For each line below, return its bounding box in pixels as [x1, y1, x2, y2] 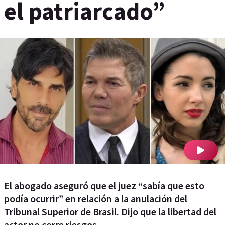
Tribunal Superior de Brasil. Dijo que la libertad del [4, 205, 216, 218]
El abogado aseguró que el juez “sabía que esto [4, 179, 204, 192]
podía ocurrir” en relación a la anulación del [4, 192, 187, 205]
